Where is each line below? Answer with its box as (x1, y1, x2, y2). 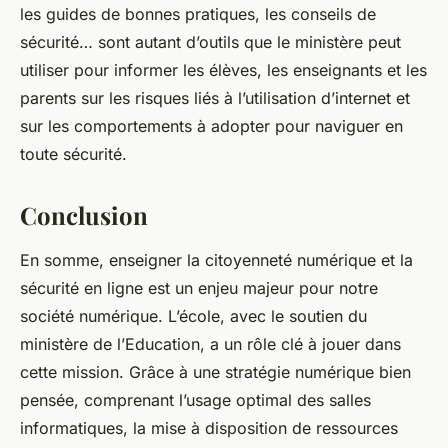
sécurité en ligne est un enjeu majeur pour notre (20, 278, 378, 299)
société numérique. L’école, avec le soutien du (20, 306, 367, 327)
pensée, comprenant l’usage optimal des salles (20, 390, 371, 411)
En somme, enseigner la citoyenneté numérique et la (20, 250, 413, 271)
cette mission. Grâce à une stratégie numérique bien (20, 362, 411, 383)
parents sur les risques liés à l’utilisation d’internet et (20, 88, 410, 109)
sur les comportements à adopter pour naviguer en (20, 116, 403, 137)
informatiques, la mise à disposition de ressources (20, 418, 398, 439)
